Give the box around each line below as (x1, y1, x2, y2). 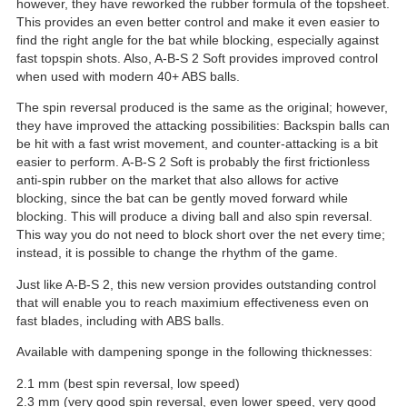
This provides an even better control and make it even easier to (16, 14, 380, 29)
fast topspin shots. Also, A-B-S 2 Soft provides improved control (16, 50, 378, 65)
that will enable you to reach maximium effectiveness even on (16, 294, 369, 310)
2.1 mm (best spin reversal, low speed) (16, 375, 240, 391)
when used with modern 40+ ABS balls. (16, 68, 240, 84)
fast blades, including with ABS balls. (16, 313, 224, 328)
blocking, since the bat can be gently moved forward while (16, 191, 348, 206)
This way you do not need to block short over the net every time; (16, 227, 385, 243)
